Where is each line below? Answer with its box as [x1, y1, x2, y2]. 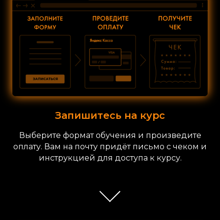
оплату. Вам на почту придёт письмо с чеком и [13, 141, 207, 151]
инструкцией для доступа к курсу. [38, 153, 182, 163]
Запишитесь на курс [55, 109, 165, 121]
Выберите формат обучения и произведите [19, 130, 201, 140]
